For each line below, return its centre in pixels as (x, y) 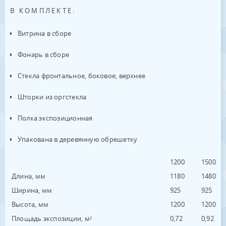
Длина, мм (29, 176)
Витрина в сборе (45, 34)
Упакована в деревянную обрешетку (78, 139)
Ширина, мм (32, 190)
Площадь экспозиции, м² (52, 219)
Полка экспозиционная (55, 118)
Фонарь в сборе (44, 55)
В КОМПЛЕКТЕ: (43, 11)
